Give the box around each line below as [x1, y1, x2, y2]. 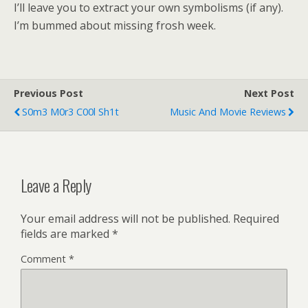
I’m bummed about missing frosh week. [14, 18, 216, 33]
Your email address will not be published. [21, 210, 230, 226]
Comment [21, 252, 69, 265]
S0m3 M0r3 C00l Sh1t [22, 105, 119, 118]
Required [233, 210, 279, 226]
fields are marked [21, 225, 112, 241]
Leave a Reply [21, 172, 91, 197]
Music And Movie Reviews [170, 105, 286, 118]
